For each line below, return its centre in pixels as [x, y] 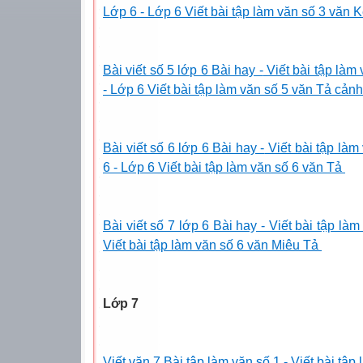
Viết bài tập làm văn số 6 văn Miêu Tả [212, 245]
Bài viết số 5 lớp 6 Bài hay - [183, 70]
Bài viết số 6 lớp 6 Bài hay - [184, 147]
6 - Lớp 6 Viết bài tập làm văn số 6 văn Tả [224, 167]
